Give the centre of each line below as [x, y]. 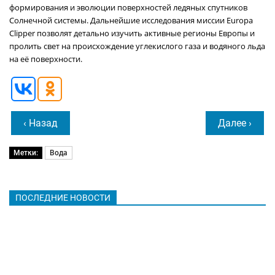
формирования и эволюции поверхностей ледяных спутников [128, 7]
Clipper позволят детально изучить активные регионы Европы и [132, 33]
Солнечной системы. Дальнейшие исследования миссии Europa [131, 20]
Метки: [26, 153]
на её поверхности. [46, 59]
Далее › [235, 123]
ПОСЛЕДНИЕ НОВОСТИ [63, 198]
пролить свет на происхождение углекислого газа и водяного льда [137, 46]
